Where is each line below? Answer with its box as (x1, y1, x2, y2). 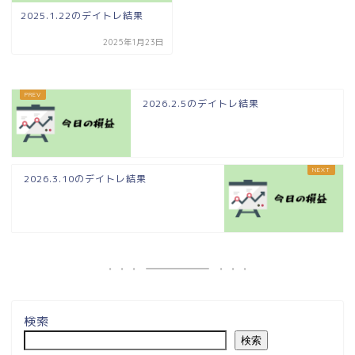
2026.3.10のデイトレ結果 (24, 172, 147, 186)
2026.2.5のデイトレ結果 (143, 97, 259, 111)
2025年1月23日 (103, 37, 165, 48)
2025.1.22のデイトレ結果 (21, 9, 143, 23)
